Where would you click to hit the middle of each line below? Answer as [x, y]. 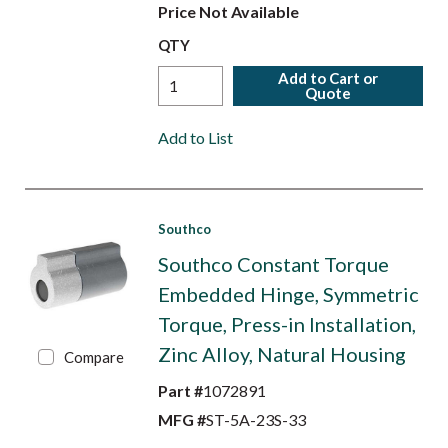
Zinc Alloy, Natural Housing [281, 354]
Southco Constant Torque [273, 264]
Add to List [195, 137]
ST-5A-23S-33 [255, 419]
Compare [94, 357]
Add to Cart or [328, 78]
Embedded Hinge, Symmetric [288, 294]
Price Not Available [228, 11]
